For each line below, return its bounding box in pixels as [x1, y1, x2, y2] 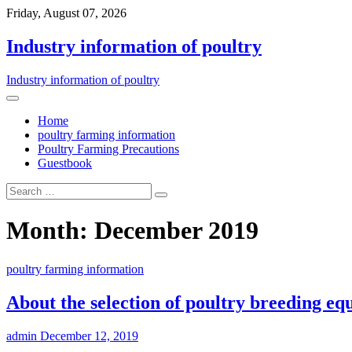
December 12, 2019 [37, 328, 138, 343]
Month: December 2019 [6, 216, 258, 245]
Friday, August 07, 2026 [6, 6, 126, 20]
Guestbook [38, 156, 92, 170]
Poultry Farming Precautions [38, 141, 179, 156]
